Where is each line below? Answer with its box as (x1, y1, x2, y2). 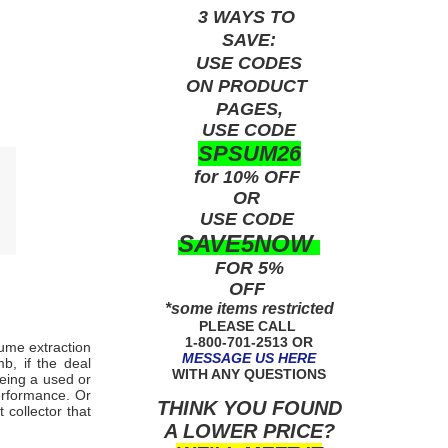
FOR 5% (214, 257, 284, 278)
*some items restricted (164, 299, 334, 317)
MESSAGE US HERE (182, 349, 316, 366)
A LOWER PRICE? (163, 419, 335, 442)
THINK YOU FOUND (156, 396, 342, 419)
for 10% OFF (193, 166, 305, 187)
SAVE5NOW (178, 229, 320, 257)
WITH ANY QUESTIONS (172, 365, 326, 382)
